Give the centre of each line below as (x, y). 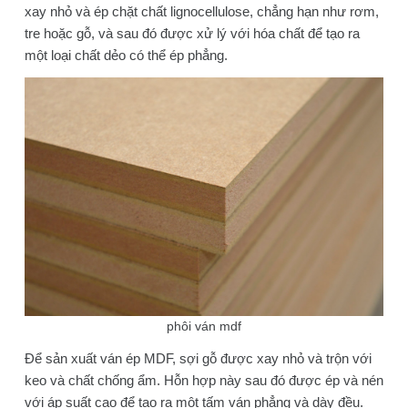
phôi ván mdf (204, 326)
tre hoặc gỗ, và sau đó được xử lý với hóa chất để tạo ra (192, 33)
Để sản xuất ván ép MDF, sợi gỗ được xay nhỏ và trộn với (198, 358)
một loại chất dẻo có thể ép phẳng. (126, 55)
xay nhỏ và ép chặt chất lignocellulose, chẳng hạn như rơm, (201, 11)
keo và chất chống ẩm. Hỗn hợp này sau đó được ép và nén (204, 380)
